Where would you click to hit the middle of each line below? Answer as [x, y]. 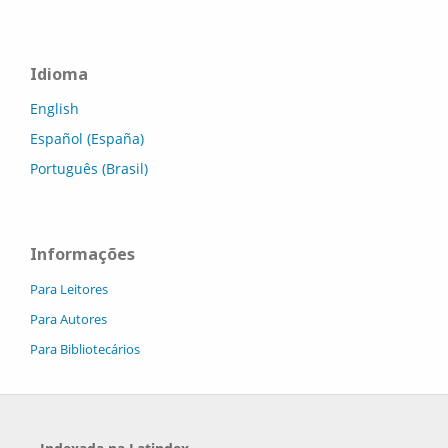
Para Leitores [69, 288]
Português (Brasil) [89, 168]
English [54, 108]
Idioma [59, 73]
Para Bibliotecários [85, 348]
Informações [82, 253]
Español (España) [87, 138]
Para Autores [68, 318]
